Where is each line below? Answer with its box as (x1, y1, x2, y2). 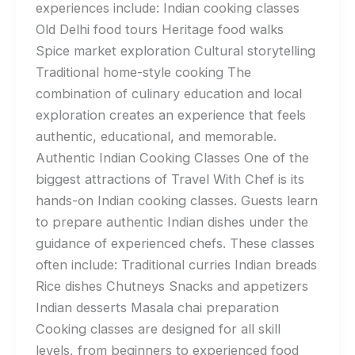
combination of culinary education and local (35, 85, 302, 101)
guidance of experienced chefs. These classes (35, 235, 315, 251)
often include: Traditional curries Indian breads (35, 256, 317, 273)
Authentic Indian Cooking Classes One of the (35, 149, 309, 166)
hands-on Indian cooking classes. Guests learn (35, 192, 318, 208)
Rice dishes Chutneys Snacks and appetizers (35, 277, 308, 294)
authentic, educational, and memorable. (35, 128, 277, 144)
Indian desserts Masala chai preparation (35, 299, 279, 315)
